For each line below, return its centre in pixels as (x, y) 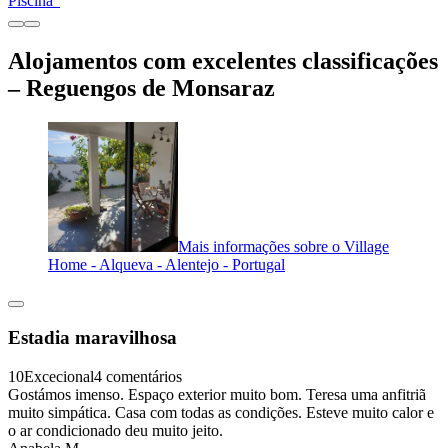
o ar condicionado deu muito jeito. (115, 430)
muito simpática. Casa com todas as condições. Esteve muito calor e (221, 412)
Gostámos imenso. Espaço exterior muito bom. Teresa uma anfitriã (217, 394)
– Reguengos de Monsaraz (141, 88)
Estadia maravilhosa (92, 337)
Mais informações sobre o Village (283, 247)
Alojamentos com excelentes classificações (223, 61)
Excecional (59, 376)
